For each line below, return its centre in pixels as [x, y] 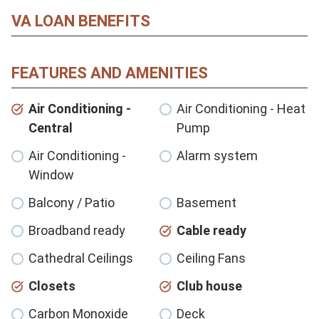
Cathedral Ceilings [81, 258]
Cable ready [211, 230]
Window [51, 174]
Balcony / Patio [72, 202]
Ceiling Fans [211, 258]
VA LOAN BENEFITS [81, 21]
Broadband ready [77, 230]
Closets [52, 286]
